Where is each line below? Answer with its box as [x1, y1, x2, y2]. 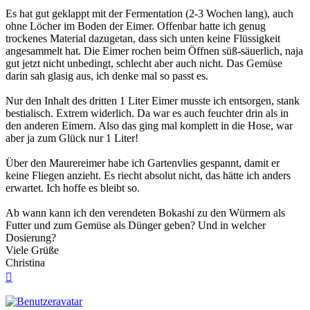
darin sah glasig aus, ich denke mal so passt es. [6, 69, 208, 82]
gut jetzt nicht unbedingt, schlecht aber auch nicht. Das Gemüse [6, 57, 282, 69]
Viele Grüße [6, 244, 59, 256]
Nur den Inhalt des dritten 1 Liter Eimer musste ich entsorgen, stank [6, 94, 300, 107]
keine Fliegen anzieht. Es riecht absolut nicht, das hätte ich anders [6, 169, 291, 181]
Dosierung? [6, 231, 56, 244]
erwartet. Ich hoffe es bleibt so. [6, 181, 140, 194]
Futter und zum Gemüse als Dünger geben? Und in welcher [6, 219, 266, 231]
